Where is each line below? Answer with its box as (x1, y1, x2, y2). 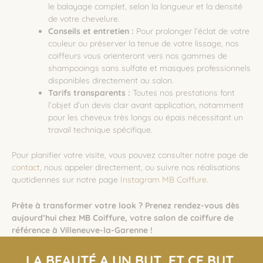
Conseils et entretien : (48, 25, 134, 36)
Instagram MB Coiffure (120, 174, 207, 186)
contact (12, 162, 40, 173)
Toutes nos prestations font (130, 87, 235, 98)
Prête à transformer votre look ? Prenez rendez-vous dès (12, 200, 240, 211)
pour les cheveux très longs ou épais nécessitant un (48, 112, 243, 123)
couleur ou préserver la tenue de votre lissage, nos (48, 38, 239, 49)
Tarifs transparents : (48, 87, 130, 98)
